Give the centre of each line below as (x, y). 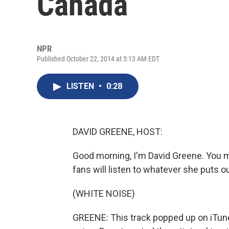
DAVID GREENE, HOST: (118, 132)
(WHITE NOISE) (104, 193)
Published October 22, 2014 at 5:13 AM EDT (98, 59)
